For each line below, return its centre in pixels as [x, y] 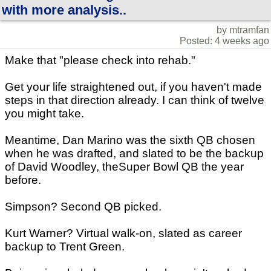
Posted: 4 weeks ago [224, 41]
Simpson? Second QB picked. [83, 206]
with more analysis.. [64, 10]
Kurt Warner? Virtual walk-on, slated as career [123, 233]
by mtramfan [243, 30]
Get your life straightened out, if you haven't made [133, 87]
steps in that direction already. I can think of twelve [135, 100]
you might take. [44, 113]
